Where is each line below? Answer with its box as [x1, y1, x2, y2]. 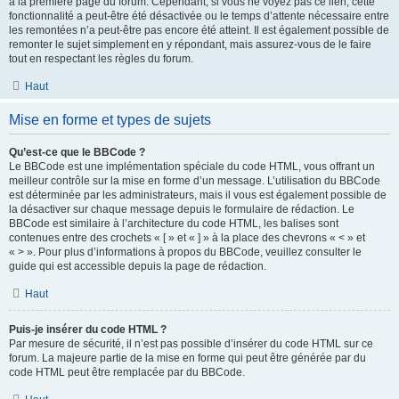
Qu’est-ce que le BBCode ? [9, 146, 145, 159]
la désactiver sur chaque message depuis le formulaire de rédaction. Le [9, 203, 354, 216]
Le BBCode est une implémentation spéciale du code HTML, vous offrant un [9, 160, 375, 173]
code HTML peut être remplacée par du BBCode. [9, 366, 245, 379]
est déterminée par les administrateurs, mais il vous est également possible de [9, 189, 387, 201]
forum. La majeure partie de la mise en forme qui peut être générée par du [9, 352, 366, 364]
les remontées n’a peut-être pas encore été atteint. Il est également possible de [9, 24, 389, 37]
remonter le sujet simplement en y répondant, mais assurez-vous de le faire [9, 38, 371, 51]
